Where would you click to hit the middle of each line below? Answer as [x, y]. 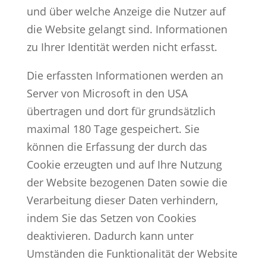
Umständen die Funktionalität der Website [132, 253]
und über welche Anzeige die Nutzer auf [126, 11]
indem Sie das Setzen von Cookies [111, 218]
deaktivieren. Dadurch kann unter [110, 235]
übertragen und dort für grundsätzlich [121, 111]
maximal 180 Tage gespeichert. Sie [113, 129]
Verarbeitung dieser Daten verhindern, [122, 200]
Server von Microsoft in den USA [107, 93]
